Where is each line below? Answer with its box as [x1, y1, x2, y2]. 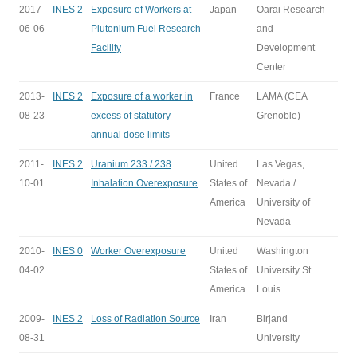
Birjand [257, 313, 288, 324]
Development [257, 42, 315, 53]
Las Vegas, [257, 159, 304, 170]
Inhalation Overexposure [91, 178, 198, 189]
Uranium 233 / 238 [91, 159, 171, 170]
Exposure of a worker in [91, 91, 193, 102]
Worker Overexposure [91, 245, 186, 257]
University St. [257, 265, 313, 276]
